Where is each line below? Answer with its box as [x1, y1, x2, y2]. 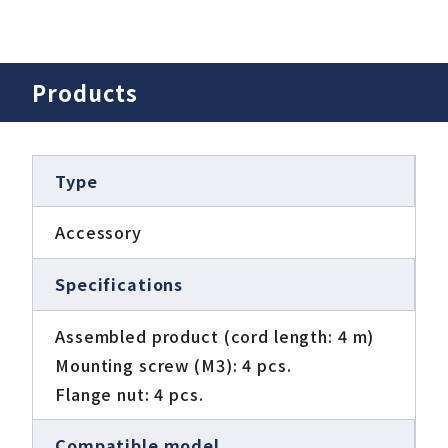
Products [32, 76, 138, 108]
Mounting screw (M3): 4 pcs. [55, 352, 292, 377]
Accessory [55, 220, 142, 245]
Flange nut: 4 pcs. [55, 381, 204, 406]
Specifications [55, 271, 184, 296]
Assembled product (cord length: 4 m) [55, 323, 375, 348]
